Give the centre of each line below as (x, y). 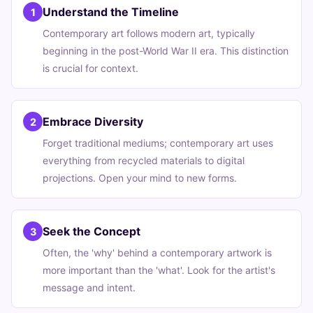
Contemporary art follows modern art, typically (149, 33)
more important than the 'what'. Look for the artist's (159, 270)
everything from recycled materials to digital (144, 160)
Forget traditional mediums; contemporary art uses (158, 143)
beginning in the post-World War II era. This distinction (166, 51)
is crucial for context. (90, 68)
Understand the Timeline (111, 12)
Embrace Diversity (93, 122)
